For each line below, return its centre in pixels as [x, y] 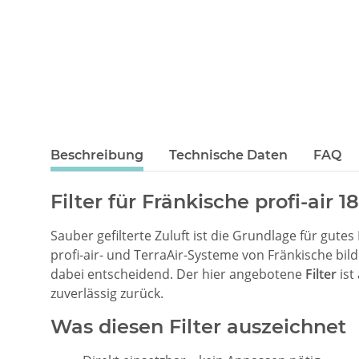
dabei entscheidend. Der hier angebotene [178, 274]
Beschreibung [97, 155]
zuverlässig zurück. [107, 293]
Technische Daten [228, 155]
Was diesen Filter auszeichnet [198, 326]
